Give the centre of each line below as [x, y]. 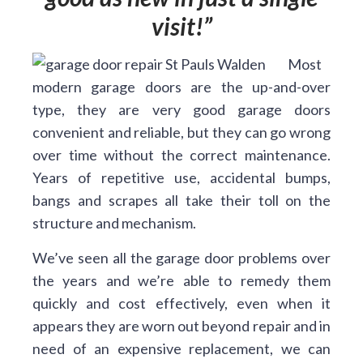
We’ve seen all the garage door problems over [181, 258]
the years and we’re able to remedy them [181, 280]
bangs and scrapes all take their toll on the [181, 200]
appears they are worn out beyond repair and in [181, 326]
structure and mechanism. [114, 223]
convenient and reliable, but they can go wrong [181, 132]
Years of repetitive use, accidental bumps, [181, 177]
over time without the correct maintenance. [181, 155]
